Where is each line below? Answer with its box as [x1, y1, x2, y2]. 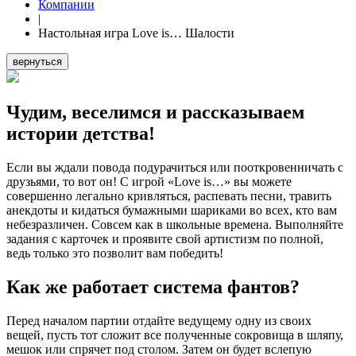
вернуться [13, 56, 62, 68]
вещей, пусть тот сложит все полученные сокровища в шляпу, [6, 327, 343, 342]
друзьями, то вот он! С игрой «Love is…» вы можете [6, 174, 292, 188]
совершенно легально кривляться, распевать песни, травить [6, 188, 331, 203]
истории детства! [6, 122, 155, 144]
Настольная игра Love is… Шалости [38, 26, 234, 40]
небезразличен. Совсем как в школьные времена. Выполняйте [6, 217, 343, 231]
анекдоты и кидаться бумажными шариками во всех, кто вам [6, 203, 337, 217]
